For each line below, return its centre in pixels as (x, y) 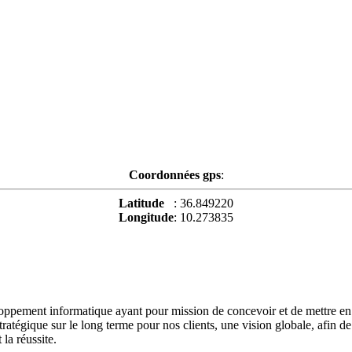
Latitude (146, 203)
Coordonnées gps (174, 174)
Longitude (146, 217)
